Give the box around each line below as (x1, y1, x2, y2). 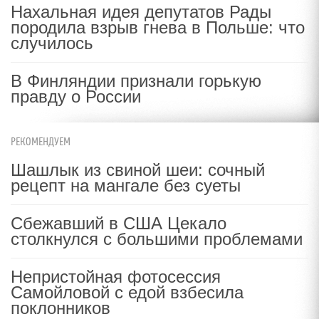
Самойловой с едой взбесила (11, 283, 244, 302)
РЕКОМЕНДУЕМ (11, 136, 70, 148)
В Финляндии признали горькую (11, 71, 261, 90)
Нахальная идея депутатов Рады (11, 2, 271, 21)
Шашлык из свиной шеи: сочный (11, 160, 265, 179)
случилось (11, 33, 93, 53)
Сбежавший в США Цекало (11, 214, 226, 233)
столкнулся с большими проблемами (11, 229, 303, 249)
